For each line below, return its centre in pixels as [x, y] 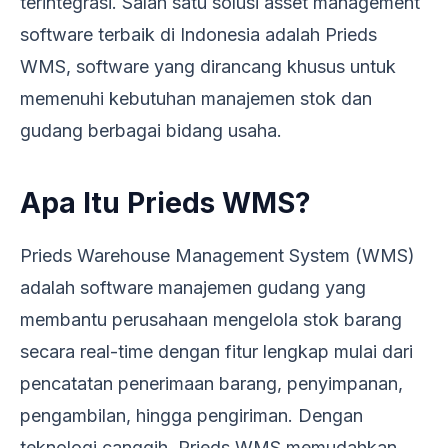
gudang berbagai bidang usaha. [151, 130]
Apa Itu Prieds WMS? [165, 202]
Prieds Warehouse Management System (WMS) [217, 255]
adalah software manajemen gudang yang [193, 287]
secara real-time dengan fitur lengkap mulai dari [216, 351]
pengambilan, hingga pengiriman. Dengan [191, 415]
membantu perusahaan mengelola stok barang [211, 319]
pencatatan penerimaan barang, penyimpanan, [211, 383]
